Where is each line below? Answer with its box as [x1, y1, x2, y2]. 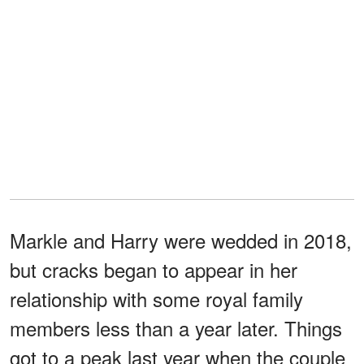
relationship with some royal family [10, 284, 303, 313]
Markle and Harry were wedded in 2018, [10, 225, 352, 254]
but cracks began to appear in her [10, 254, 297, 284]
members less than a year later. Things [10, 313, 342, 342]
